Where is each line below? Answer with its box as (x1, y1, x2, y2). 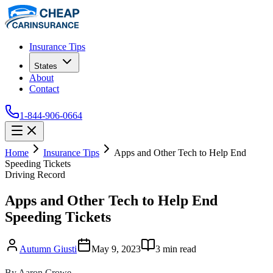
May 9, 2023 (91, 243, 141, 254)
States (34, 62, 57, 71)
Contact (29, 83, 59, 94)
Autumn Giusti (19, 243, 77, 254)
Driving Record (5, 169, 65, 180)
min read (160, 243, 196, 254)
